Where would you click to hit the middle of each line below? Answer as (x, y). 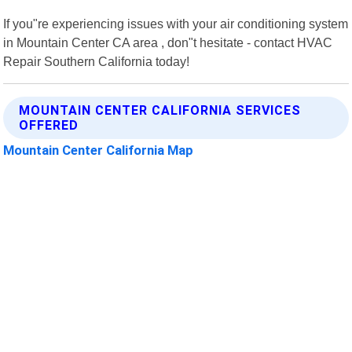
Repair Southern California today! (97, 61)
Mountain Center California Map (99, 150)
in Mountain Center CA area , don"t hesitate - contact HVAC (168, 42)
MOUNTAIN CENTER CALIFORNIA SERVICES (160, 110)
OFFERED (49, 125)
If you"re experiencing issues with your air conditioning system (176, 23)
